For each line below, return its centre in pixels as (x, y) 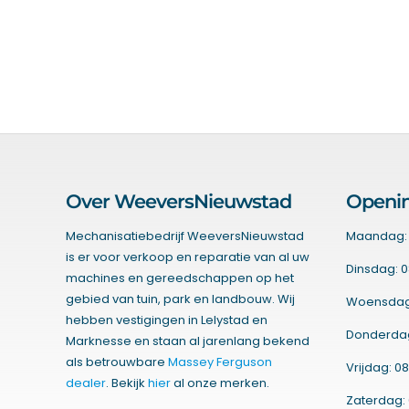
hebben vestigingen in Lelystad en (166, 320)
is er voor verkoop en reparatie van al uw (187, 257)
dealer (85, 383)
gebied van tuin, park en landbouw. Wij (180, 299)
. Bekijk (126, 383)
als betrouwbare (116, 362)
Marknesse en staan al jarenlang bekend (187, 341)
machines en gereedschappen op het (179, 278)
